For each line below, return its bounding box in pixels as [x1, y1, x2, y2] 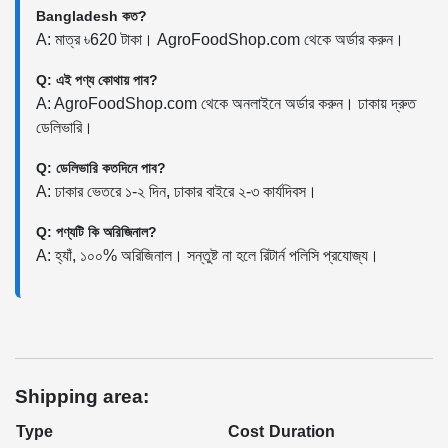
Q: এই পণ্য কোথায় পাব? [36, 72, 158, 88]
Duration [269, 423, 335, 440]
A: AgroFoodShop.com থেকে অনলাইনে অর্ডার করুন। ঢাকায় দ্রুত [36, 95, 416, 112]
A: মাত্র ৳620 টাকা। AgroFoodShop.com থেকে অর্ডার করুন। [36, 31, 404, 48]
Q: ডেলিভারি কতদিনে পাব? [36, 160, 166, 176]
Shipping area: [15, 386, 149, 407]
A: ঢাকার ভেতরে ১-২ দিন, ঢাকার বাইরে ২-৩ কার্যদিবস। [36, 183, 317, 200]
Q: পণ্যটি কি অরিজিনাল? [36, 224, 157, 240]
